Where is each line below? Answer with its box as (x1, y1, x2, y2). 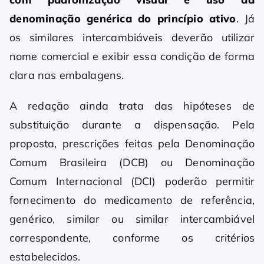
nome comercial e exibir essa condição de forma (9, 49, 255, 64)
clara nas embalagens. (9, 68, 124, 82)
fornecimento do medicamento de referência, (9, 193, 255, 207)
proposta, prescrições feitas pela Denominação (9, 137, 255, 151)
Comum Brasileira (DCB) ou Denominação (9, 156, 255, 170)
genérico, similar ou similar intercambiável (9, 212, 255, 226)
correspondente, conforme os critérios (9, 231, 255, 245)
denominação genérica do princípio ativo (9, 12, 236, 26)
